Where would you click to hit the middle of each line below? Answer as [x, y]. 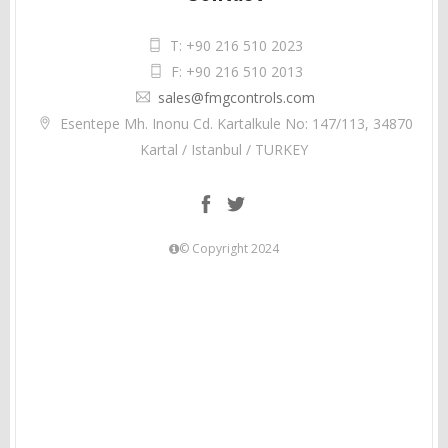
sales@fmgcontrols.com [236, 97]
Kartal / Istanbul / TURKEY [224, 149]
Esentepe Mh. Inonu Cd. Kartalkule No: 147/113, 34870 [236, 123]
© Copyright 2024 [229, 248]
